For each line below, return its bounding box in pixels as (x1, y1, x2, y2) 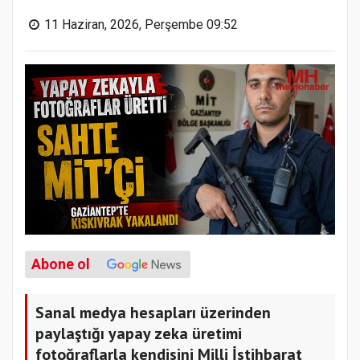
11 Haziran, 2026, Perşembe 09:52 (44, 16, 238, 32)
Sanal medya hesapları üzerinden (35, 301, 271, 323)
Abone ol (31, 256, 90, 272)
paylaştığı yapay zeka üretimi (35, 322, 242, 344)
